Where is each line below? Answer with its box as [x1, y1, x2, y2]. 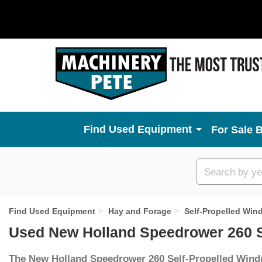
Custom [202, 166, 239, 176]
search [202, 179, 233, 189]
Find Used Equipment [9, 206, 95, 216]
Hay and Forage [108, 206, 171, 216]
